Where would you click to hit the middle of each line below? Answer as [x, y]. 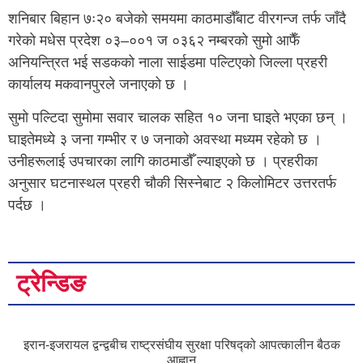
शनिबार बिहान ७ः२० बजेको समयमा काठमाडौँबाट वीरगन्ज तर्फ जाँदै [177, 18]
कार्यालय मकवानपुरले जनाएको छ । [98, 84]
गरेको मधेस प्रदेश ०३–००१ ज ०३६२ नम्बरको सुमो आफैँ [154, 40]
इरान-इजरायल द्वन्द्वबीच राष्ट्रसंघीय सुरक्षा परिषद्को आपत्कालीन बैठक [181, 344]
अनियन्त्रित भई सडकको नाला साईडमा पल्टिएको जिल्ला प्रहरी [168, 62]
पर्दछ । [27, 205]
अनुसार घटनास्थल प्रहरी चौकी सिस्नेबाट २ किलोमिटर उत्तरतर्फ [172, 184]
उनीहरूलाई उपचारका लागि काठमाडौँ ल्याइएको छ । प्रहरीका [163, 162]
